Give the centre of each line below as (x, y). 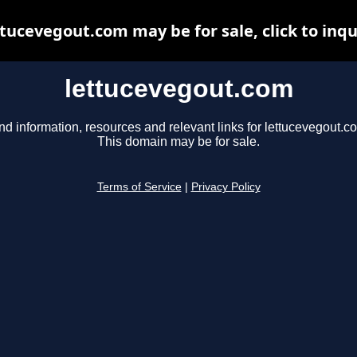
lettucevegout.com (178, 88)
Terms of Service (139, 187)
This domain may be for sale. (178, 142)
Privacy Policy (226, 187)
